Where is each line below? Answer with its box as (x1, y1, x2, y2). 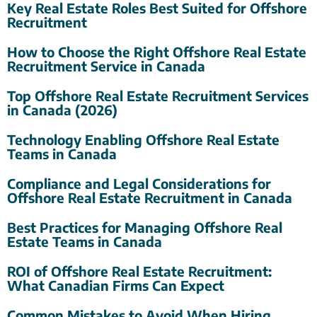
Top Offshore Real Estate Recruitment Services (7, 87, 309, 105)
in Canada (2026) (7, 101, 117, 119)
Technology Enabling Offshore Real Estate (7, 131, 279, 149)
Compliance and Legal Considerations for (7, 175, 271, 192)
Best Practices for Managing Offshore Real (7, 219, 282, 236)
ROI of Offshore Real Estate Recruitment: (7, 263, 272, 280)
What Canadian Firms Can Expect (7, 277, 224, 294)
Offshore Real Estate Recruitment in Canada (7, 189, 292, 207)
